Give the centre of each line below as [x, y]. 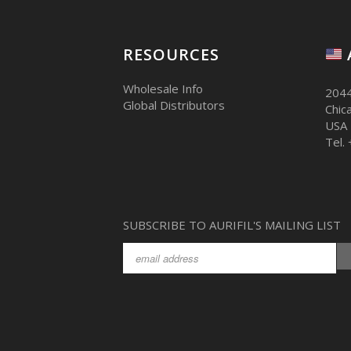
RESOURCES [171, 55]
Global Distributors [174, 105]
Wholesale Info [163, 89]
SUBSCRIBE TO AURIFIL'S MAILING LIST [232, 225]
